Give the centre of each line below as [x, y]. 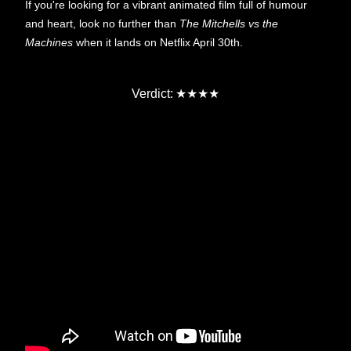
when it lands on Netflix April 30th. [159, 43]
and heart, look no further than [102, 24]
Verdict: [152, 94]
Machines [51, 43]
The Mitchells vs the [229, 24]
